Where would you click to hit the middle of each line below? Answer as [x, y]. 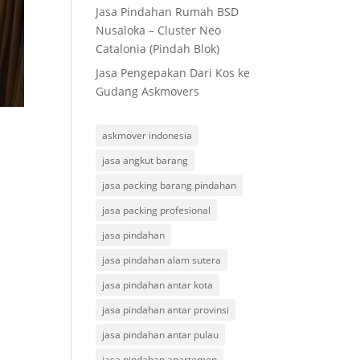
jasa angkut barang [145, 160]
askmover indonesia [147, 135]
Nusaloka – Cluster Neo [159, 30]
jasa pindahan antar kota [158, 285]
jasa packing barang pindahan [170, 185]
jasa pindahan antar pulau [161, 335]
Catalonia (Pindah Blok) [158, 49]
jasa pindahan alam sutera [162, 260]
